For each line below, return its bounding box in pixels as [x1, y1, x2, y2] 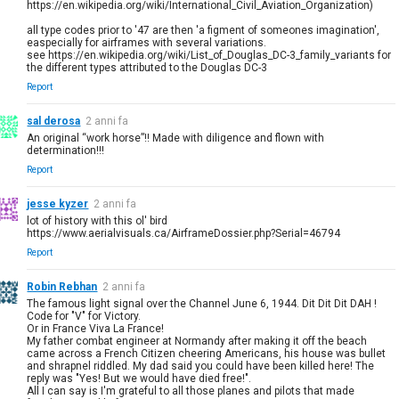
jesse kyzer [27, 197, 89, 210]
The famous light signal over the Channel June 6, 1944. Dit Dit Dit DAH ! [27, 297, 378, 310]
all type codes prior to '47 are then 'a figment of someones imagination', [27, 23, 380, 37]
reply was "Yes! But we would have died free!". [27, 371, 252, 385]
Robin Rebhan [27, 280, 98, 293]
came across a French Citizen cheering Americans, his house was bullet [27, 346, 387, 360]
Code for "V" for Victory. [27, 309, 142, 322]
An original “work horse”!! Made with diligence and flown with [27, 131, 325, 144]
